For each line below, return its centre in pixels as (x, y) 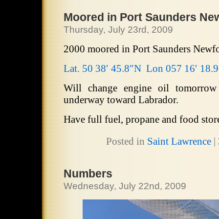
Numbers (88, 174)
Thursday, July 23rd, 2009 (118, 30)
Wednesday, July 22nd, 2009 (125, 186)
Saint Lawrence (179, 141)
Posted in (126, 141)
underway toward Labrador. (121, 100)
